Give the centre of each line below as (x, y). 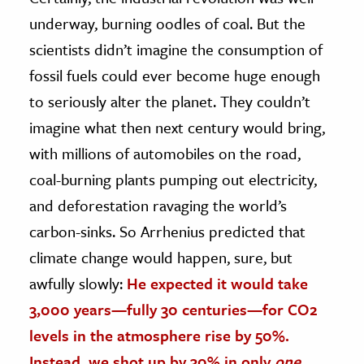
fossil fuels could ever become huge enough (175, 76)
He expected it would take (217, 284)
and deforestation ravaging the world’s (158, 206)
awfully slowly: (78, 284)
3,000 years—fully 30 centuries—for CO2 (173, 310)
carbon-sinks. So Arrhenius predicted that (167, 232)
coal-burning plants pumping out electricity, (173, 180)
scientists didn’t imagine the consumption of (176, 50)
